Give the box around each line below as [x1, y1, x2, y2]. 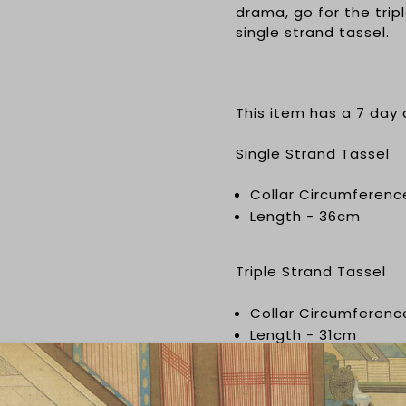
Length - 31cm [250, 324, 358, 344]
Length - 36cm [250, 207, 362, 227]
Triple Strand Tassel [236, 262, 387, 282]
